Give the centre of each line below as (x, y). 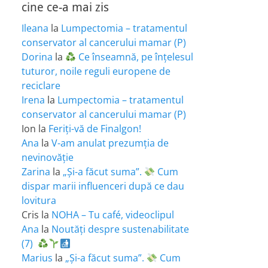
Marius (37, 258)
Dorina (37, 57)
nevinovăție (48, 157)
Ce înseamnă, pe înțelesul (135, 57)
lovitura (39, 200)
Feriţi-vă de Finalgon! (95, 129)
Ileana (35, 28)
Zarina (36, 172)
